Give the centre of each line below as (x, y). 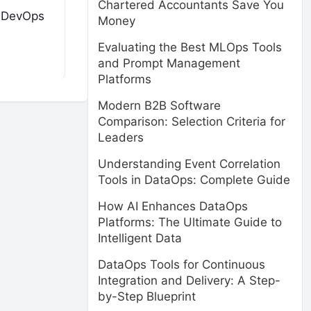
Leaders (121, 137)
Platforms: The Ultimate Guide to (190, 222)
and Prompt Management (169, 63)
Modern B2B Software (159, 106)
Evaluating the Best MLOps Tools (190, 47)
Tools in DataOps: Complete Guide (194, 180)
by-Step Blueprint (147, 296)
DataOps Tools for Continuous (182, 264)
